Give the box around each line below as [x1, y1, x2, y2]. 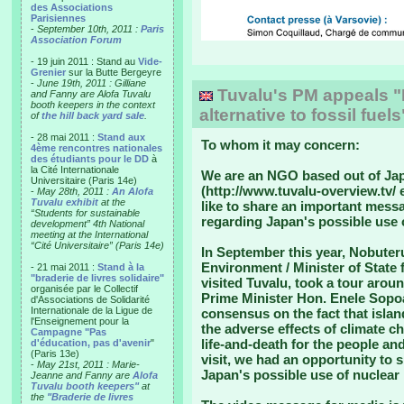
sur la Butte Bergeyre [66, 67, 161, 78]
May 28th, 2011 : [37, 186, 112, 197]
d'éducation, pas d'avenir [31, 337, 151, 348]
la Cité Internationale [31, 164, 119, 175]
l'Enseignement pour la [31, 316, 129, 326]
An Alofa [112, 186, 153, 197]
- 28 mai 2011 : [31, 132, 97, 142]
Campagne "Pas [31, 326, 106, 337]
